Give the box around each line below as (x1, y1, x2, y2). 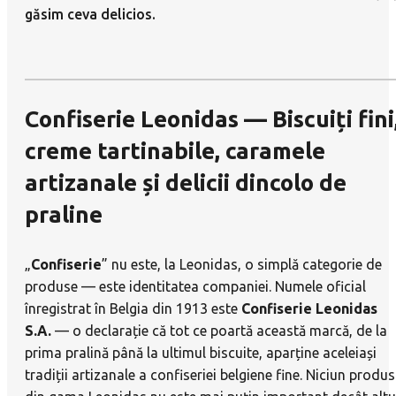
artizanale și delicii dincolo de (25, 170, 346, 196)
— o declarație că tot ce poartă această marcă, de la (51, 323, 387, 339)
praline (25, 202, 103, 228)
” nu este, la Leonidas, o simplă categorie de (102, 256, 382, 273)
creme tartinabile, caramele (25, 138, 325, 164)
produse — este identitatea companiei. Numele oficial (25, 278, 366, 295)
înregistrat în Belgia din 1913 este (25, 301, 241, 317)
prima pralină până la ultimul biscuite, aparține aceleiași (25, 345, 377, 362)
